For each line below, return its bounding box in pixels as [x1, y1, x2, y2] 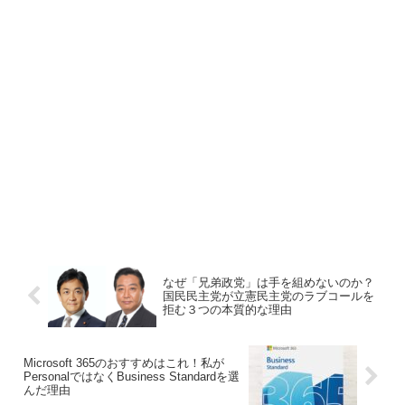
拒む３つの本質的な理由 [162, 303, 292, 317]
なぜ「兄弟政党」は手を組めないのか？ [162, 276, 374, 290]
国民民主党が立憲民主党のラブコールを [162, 289, 374, 304]
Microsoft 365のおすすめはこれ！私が [24, 355, 224, 370]
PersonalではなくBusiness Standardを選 [24, 369, 240, 383]
